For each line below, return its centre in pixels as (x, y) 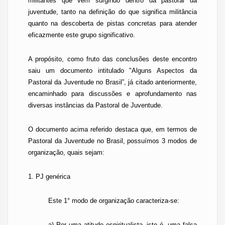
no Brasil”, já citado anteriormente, (145, 82)
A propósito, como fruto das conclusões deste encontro (113, 59)
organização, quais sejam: (66, 152)
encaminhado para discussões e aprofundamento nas (113, 94)
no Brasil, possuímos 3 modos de (145, 141)
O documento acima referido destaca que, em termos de (113, 129)
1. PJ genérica (49, 177)
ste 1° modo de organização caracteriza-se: (116, 201)
